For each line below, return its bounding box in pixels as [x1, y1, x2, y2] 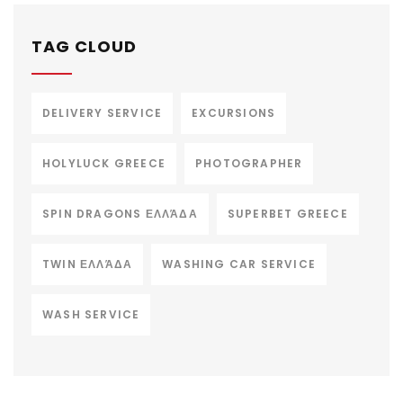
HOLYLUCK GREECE [42, 156, 166, 172]
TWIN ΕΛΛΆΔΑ [42, 256, 133, 273]
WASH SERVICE [42, 307, 140, 323]
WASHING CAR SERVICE [162, 256, 317, 273]
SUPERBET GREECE [227, 206, 348, 222]
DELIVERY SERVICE [42, 105, 163, 121]
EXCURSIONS [192, 105, 276, 121]
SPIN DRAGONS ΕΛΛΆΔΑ [42, 206, 198, 222]
